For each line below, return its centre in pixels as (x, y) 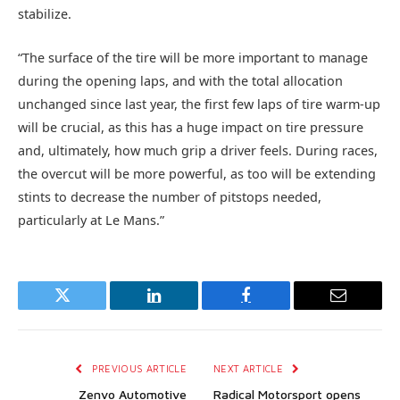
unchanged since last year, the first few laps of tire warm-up (199, 104)
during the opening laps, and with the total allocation (180, 80)
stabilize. (45, 14)
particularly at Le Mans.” (91, 220)
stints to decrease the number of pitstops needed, (170, 196)
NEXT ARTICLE (250, 368)
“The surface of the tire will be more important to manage (193, 57)
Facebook (276, 308)
